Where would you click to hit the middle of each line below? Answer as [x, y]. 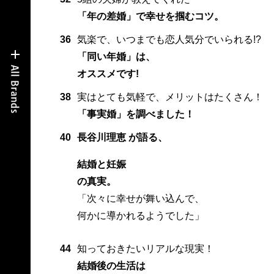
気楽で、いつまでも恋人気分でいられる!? [169, 40]
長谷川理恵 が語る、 [122, 138]
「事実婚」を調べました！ [135, 114]
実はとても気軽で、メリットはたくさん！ [170, 97]
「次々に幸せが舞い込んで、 [140, 199]
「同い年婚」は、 [116, 57]
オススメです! [108, 74]
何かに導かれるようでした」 [140, 216]
